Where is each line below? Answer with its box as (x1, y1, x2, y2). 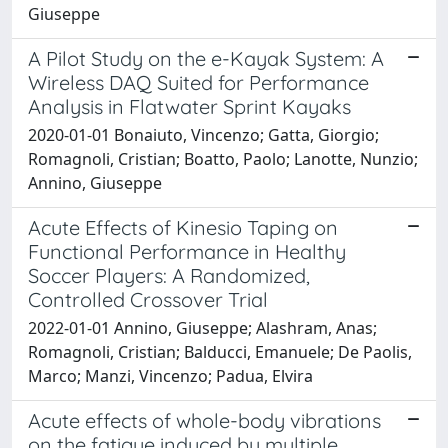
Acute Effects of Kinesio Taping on (28, 214, 338, 240)
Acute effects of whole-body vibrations (28, 407, 381, 433)
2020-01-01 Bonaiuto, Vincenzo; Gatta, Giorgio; (28, 123, 379, 146)
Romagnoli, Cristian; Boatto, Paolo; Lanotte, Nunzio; (28, 147, 418, 170)
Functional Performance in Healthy (28, 238, 346, 264)
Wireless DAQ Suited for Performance (28, 69, 369, 95)
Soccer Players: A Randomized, (28, 262, 310, 288)
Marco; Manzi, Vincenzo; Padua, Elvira (28, 364, 313, 387)
